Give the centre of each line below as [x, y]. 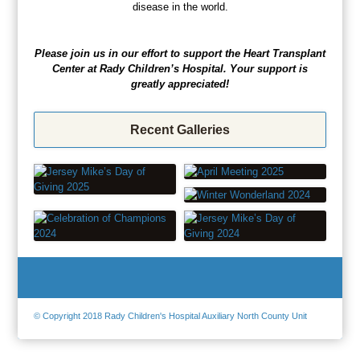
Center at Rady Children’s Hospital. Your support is [180, 69]
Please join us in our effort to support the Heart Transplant [180, 53]
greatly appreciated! [180, 84]
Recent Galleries [180, 130]
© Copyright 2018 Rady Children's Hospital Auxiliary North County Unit [171, 316]
